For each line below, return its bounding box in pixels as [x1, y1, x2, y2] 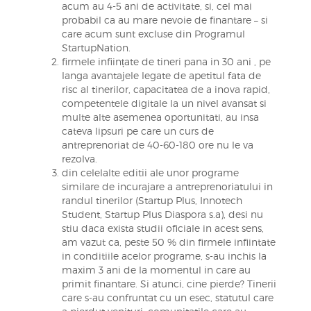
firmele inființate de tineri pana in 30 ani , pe [61, 56, 271, 67]
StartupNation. [61, 42, 131, 53]
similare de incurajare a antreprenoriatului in [61, 180, 273, 192]
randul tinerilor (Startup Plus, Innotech [61, 194, 242, 206]
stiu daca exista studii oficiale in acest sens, [61, 222, 264, 234]
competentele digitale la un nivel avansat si [61, 97, 267, 109]
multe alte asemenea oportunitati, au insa [61, 111, 259, 123]
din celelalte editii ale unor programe [61, 167, 239, 178]
